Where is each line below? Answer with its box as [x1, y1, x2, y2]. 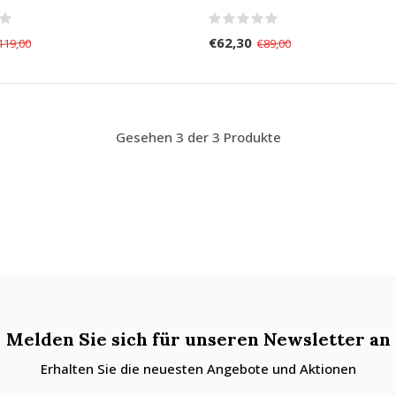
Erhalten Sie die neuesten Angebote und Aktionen [40, 360, 356, 378]
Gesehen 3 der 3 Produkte [115, 128, 281, 147]
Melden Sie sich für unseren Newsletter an [5, 328, 391, 351]
